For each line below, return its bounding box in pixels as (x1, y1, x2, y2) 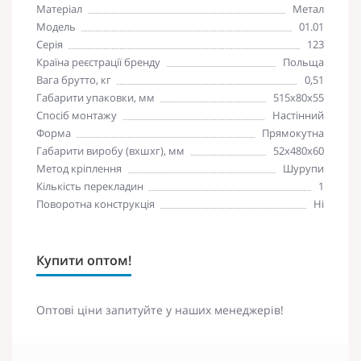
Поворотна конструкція (36, 196, 155, 211)
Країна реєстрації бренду (36, 54, 160, 69)
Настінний (272, 107, 324, 122)
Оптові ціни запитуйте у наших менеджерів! (36, 301, 284, 317)
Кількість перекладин (36, 178, 143, 193)
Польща (283, 54, 324, 69)
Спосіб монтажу (36, 107, 117, 122)
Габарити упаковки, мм (36, 89, 155, 105)
